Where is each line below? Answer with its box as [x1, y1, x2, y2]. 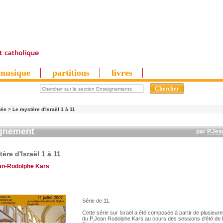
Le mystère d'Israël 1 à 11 [12, 107, 75, 112]
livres [111, 68, 132, 78]
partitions [52, 68, 90, 78]
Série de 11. [82, 198, 111, 204]
